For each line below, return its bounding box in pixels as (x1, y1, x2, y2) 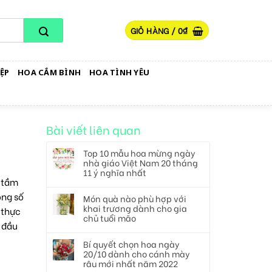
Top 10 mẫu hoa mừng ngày (83, 146, 195, 159)
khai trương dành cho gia (83, 202, 187, 214)
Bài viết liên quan (46, 121, 141, 138)
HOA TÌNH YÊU (89, 67, 150, 78)
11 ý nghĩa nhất (83, 166, 146, 178)
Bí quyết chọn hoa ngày (83, 237, 180, 250)
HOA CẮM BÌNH (18, 67, 81, 78)
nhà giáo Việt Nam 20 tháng (83, 156, 198, 169)
